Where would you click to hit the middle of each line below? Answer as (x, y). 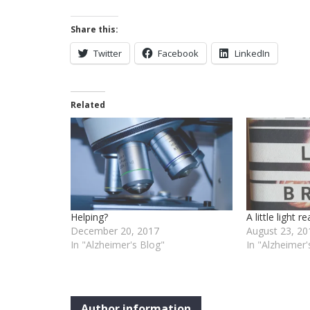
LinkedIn (252, 53)
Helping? (89, 217)
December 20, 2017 (115, 230)
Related (88, 105)
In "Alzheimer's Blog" (118, 244)
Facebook (178, 53)
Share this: (94, 29)
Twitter (108, 53)
